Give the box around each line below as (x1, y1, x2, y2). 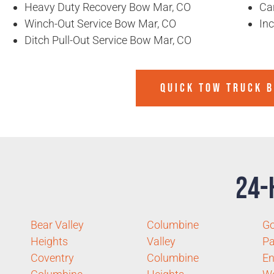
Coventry (31, 251, 74, 265)
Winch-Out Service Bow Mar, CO (24, 17, 176, 31)
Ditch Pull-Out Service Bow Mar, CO (24, 34, 191, 47)
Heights (31, 235, 68, 248)
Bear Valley (31, 218, 84, 232)
